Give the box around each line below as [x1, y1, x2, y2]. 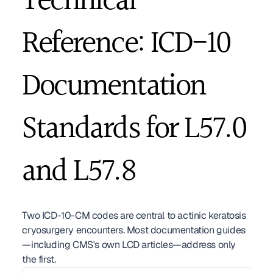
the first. [22, 253, 56, 266]
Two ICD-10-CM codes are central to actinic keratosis [22, 209, 246, 222]
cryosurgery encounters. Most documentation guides [22, 224, 246, 236]
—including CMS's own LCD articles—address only [22, 238, 236, 251]
